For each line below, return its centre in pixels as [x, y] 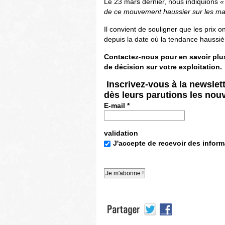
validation [121, 133]
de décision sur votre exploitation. [163, 67]
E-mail [116, 105]
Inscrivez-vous [138, 84]
